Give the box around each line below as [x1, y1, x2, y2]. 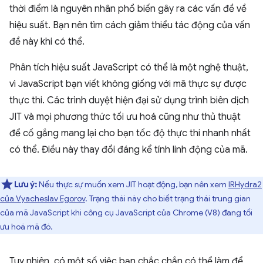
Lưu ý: [14, 179, 39, 190]
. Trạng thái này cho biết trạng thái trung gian [85, 193, 251, 204]
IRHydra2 [228, 179, 262, 190]
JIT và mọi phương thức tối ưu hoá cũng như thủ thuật [9, 111, 241, 123]
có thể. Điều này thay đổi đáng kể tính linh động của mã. [9, 144, 248, 156]
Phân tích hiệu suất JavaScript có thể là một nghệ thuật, [9, 62, 248, 73]
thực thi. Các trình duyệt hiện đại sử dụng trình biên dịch [9, 95, 249, 106]
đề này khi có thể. [9, 36, 85, 48]
